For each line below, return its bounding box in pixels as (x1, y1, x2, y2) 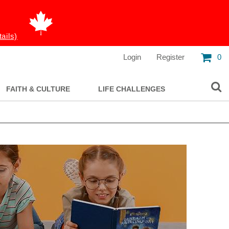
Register (156, 53, 185, 61)
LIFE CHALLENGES (98, 85, 165, 93)
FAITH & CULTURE (6, 85, 70, 93)
